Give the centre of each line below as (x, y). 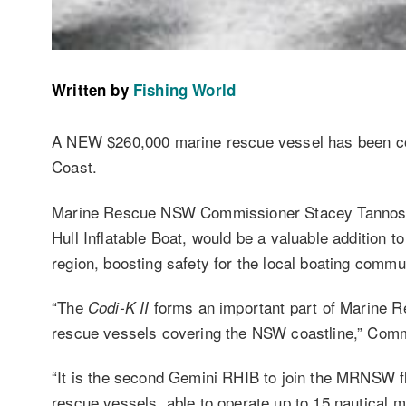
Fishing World (184, 89)
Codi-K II (118, 307)
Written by (90, 89)
